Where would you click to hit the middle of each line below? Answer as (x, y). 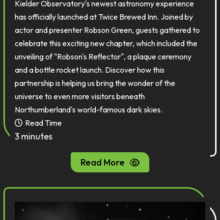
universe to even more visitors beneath (80, 96)
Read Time (44, 123)
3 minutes (34, 136)
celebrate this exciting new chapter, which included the (106, 43)
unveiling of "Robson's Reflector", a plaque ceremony (103, 56)
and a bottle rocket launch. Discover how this (90, 70)
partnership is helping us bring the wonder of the (95, 83)
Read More (103, 162)
